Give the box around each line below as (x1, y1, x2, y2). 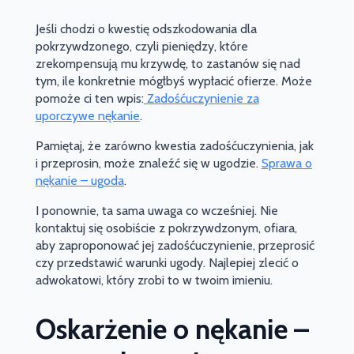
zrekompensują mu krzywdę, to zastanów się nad (35, 56, 300, 72)
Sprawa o (261, 156, 312, 171)
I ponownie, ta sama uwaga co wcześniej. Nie (35, 203, 278, 219)
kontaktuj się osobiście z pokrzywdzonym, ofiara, (35, 220, 297, 236)
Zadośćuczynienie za (143, 91, 259, 107)
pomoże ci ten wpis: (35, 91, 144, 107)
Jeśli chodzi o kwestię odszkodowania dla (35, 21, 257, 37)
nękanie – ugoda (35, 173, 124, 189)
